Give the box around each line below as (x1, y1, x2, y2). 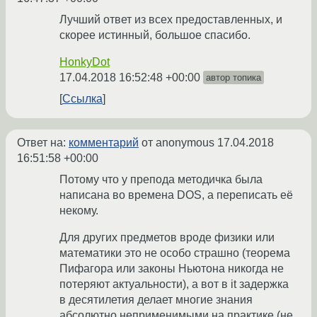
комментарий (69, 137, 139, 149)
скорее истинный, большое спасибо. (59, 29, 250, 42)
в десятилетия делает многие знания (59, 294, 253, 306)
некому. (59, 204, 98, 217)
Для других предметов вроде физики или (59, 231, 275, 244)
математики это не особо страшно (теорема (59, 247, 290, 260)
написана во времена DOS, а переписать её (59, 189, 293, 202)
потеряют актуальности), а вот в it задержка (59, 278, 289, 291)
